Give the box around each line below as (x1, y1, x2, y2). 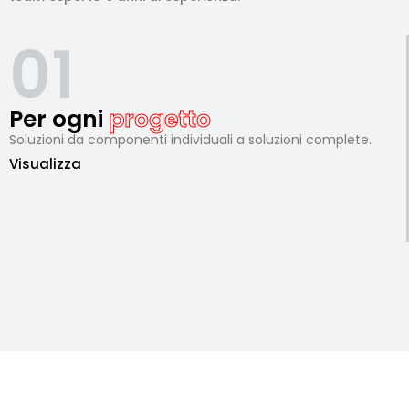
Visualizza (9, 154, 81, 174)
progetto (109, 103, 211, 136)
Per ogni (9, 103, 109, 136)
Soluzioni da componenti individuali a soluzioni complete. (9, 131, 372, 150)
